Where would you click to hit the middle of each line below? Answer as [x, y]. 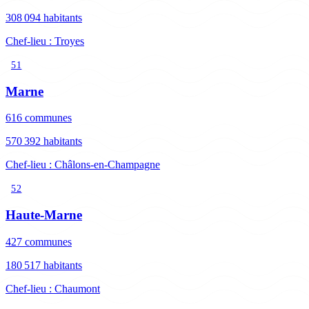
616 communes [39, 118]
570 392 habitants [44, 141]
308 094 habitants [44, 17]
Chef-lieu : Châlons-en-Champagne [83, 165]
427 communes [39, 241]
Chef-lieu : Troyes [45, 41]
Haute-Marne [44, 215]
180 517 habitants [44, 265]
